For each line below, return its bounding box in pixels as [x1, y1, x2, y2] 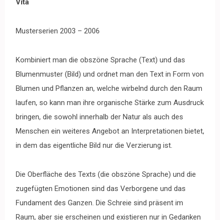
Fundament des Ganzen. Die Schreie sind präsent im [16, 198, 183, 207]
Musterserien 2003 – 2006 [16, 26, 100, 35]
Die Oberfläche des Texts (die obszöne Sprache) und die [16, 169, 196, 179]
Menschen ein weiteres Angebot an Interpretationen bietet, [16, 126, 204, 136]
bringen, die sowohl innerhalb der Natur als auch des [16, 112, 183, 121]
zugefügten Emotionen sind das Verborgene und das [16, 184, 186, 193]
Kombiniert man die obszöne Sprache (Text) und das [16, 55, 185, 64]
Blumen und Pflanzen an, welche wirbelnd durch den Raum [16, 83, 202, 93]
